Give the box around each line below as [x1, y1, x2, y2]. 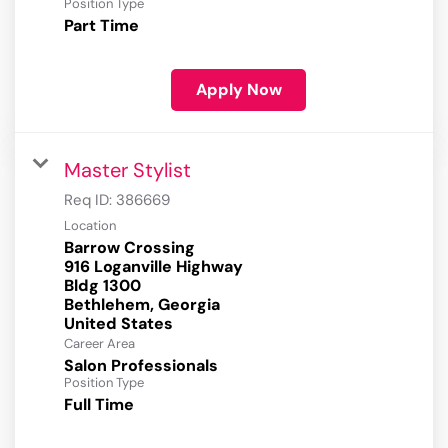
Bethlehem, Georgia [64, 294, 220, 316]
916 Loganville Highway [64, 256, 243, 278]
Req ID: [64, 190, 116, 211]
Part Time [64, 15, 139, 37]
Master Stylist [64, 157, 191, 184]
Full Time [64, 394, 134, 416]
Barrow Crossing [64, 237, 195, 259]
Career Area [64, 335, 135, 353]
